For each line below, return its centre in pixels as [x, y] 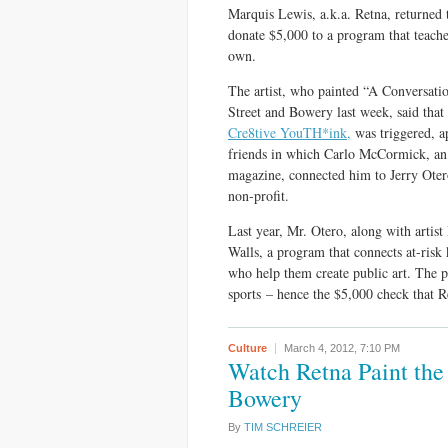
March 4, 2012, [322, 348]
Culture [247, 348]
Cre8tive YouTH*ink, [289, 132]
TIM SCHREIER [283, 427]
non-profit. [258, 195]
